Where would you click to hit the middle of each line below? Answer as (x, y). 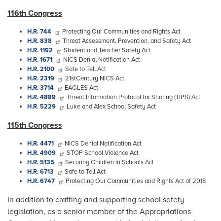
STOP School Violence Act (102, 153)
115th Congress (35, 125)
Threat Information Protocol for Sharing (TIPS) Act (133, 97)
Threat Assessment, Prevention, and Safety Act (126, 41)
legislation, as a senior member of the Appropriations (99, 211)
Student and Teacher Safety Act (106, 50)
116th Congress (35, 13)
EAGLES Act (81, 88)
